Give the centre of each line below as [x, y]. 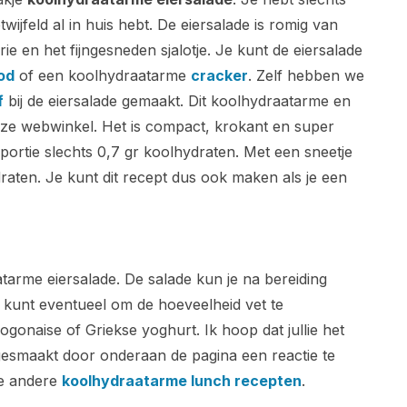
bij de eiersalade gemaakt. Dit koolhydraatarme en [177, 101]
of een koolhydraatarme [103, 75]
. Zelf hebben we [306, 75]
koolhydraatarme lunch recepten [182, 381]
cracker [219, 75]
